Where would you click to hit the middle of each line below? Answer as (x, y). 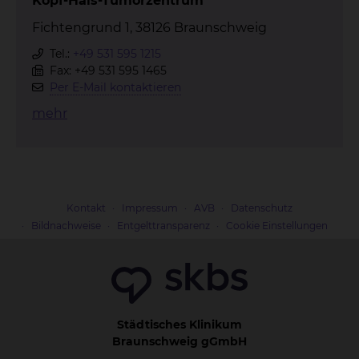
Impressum (150, 208)
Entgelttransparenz (163, 226)
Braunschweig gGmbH (179, 341)
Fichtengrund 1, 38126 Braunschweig (149, 28)
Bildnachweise (66, 226)
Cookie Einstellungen (277, 226)
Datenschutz (262, 208)
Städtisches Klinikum (179, 324)
